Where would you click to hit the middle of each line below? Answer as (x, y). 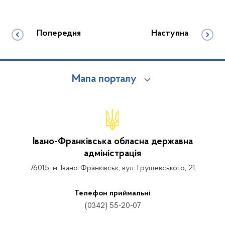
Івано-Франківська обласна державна (113, 141)
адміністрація (113, 153)
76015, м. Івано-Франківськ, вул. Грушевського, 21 (113, 168)
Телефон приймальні (113, 193)
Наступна (170, 33)
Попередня (59, 33)
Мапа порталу (104, 79)
